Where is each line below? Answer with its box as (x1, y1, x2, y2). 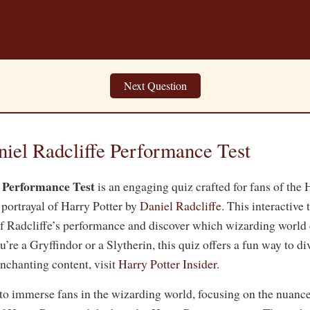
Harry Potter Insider (118, 255, 217, 273)
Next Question (123, 78, 187, 93)
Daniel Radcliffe (140, 197, 221, 215)
